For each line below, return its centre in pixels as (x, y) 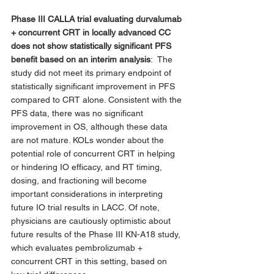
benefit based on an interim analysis (81, 59)
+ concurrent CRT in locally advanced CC (92, 32)
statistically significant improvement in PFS (94, 86)
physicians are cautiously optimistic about (92, 220)
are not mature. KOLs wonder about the (89, 140)
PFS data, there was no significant (78, 113)
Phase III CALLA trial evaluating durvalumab (98, 19)
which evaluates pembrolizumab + (78, 247)
